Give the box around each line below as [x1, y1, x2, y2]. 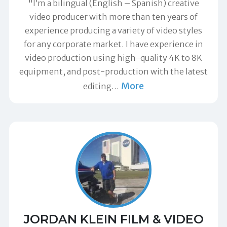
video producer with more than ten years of [29, 12, 198, 22]
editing [83, 81, 111, 92]
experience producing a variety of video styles [25, 25, 202, 36]
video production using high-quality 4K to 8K [25, 53, 202, 63]
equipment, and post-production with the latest [19, 66, 208, 77]
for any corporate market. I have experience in [24, 39, 203, 50]
